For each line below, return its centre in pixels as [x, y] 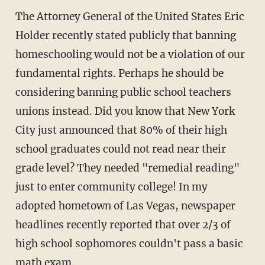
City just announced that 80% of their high [121, 130]
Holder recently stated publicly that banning [125, 36]
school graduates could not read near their [120, 149]
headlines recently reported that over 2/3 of [123, 225]
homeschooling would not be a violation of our [130, 55]
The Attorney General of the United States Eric [130, 17]
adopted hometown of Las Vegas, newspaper [125, 206]
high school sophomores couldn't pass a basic [129, 244]
